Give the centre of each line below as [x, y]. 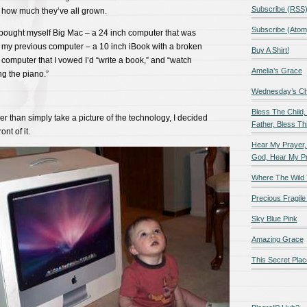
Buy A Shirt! [270, 50]
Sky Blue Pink [274, 219]
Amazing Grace [277, 239]
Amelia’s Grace [277, 71]
